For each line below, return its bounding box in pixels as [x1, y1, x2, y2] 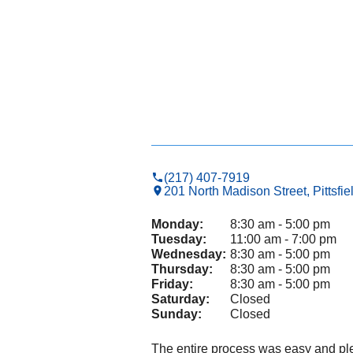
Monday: [151, 217, 203, 231]
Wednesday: [151, 247, 226, 261]
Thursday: [151, 262, 213, 276]
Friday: [151, 277, 193, 291]
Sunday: [151, 307, 202, 321]
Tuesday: [151, 232, 206, 246]
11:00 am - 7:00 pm [230, 232, 336, 246]
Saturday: [151, 292, 210, 306]
